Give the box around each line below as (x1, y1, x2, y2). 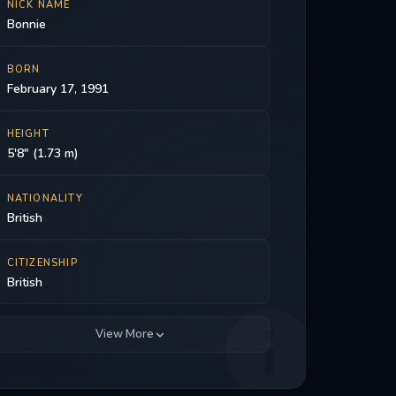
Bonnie (6, 16, 46, 33)
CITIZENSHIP (6, 256, 78, 270)
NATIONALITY (6, 192, 83, 205)
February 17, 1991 (6, 80, 109, 97)
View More (95, 326, 154, 342)
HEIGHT (6, 127, 49, 141)
